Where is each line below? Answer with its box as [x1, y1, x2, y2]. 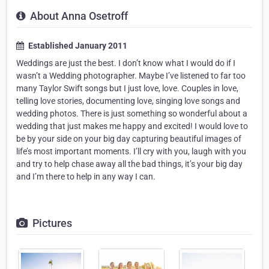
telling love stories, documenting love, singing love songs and [16, 96, 240, 106]
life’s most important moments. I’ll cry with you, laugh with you [16, 147, 246, 157]
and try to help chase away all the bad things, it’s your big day [16, 159, 243, 169]
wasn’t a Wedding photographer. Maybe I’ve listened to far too [16, 71, 246, 81]
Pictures [30, 217, 72, 230]
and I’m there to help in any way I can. [16, 172, 156, 182]
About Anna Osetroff [28, 10, 128, 23]
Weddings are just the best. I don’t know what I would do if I [16, 58, 235, 68]
